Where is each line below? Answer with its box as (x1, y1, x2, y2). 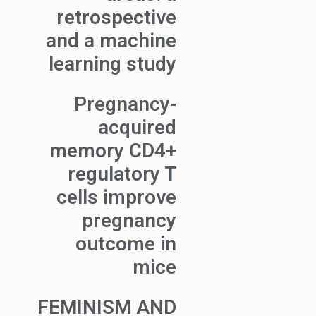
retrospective (56, 3, 176, 32)
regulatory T (68, 159, 176, 189)
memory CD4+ (49, 136, 176, 166)
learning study (49, 49, 176, 79)
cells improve (56, 183, 176, 212)
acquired (98, 113, 176, 142)
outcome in (75, 229, 176, 259)
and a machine (46, 26, 176, 56)
